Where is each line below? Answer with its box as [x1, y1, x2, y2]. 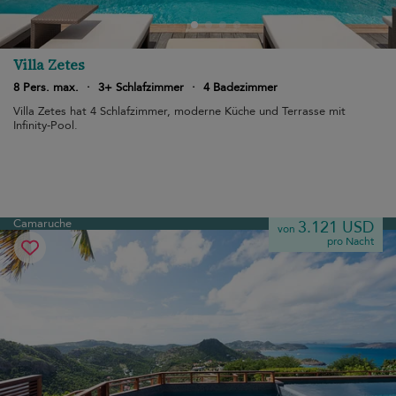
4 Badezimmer [203, 80, 278, 95]
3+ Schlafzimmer [98, 80, 184, 95]
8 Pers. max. [13, 80, 79, 95]
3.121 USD [298, 217, 374, 239]
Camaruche [13, 216, 72, 232]
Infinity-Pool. [13, 118, 78, 133]
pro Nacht [327, 234, 374, 248]
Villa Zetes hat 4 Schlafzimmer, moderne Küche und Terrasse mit [13, 103, 346, 119]
